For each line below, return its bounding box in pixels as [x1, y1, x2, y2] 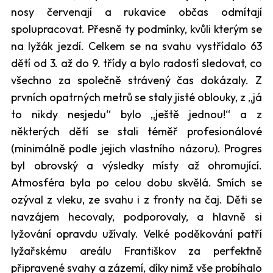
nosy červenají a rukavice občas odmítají [11, 4, 262, 19]
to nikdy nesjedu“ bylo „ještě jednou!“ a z [11, 107, 262, 121]
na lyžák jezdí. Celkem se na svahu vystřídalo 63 [11, 38, 262, 53]
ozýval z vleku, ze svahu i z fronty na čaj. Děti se [11, 192, 262, 207]
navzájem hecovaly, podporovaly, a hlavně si [11, 209, 262, 224]
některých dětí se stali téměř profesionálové [11, 124, 262, 138]
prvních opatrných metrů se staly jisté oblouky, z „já [11, 90, 262, 104]
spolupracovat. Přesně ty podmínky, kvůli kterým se [11, 21, 262, 36]
